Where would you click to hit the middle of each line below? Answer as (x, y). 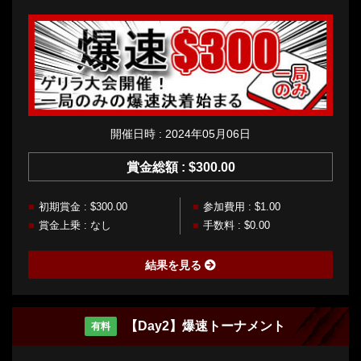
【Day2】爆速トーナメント (205, 326)
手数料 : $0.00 (237, 225)
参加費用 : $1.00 (242, 206)
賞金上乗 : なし (75, 225)
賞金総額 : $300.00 (180, 167)
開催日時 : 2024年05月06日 (180, 133)
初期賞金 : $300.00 (83, 206)
